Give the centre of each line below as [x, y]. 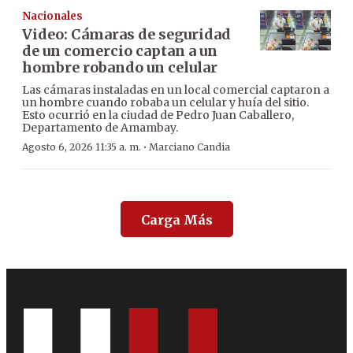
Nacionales [52, 17]
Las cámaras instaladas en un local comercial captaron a [176, 90]
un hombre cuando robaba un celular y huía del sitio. [165, 103]
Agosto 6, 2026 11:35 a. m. [82, 147]
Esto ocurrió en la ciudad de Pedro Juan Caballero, [158, 115]
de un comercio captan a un [120, 51]
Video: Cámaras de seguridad [126, 35]
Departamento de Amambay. [100, 128]
